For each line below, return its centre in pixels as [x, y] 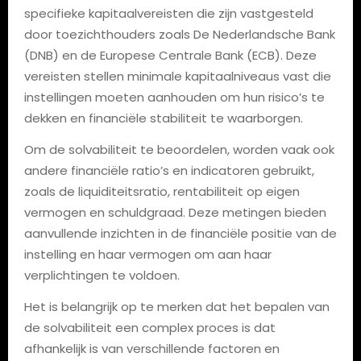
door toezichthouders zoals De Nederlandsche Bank [179, 34]
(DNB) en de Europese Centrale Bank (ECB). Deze [170, 55]
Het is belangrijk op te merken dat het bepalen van [176, 306]
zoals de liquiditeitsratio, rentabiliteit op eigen [162, 191]
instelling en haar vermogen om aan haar [147, 254]
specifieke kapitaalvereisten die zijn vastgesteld [168, 13]
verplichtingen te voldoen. [102, 275]
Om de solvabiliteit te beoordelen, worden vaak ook [179, 149]
